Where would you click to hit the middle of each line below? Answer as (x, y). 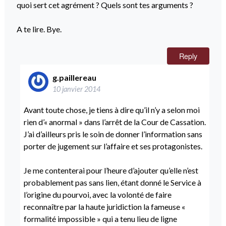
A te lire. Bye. (39, 29)
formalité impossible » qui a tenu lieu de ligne (100, 218)
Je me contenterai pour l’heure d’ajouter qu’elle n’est (111, 170)
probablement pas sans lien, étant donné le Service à (112, 182)
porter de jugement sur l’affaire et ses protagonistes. (113, 146)
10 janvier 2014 (76, 89)
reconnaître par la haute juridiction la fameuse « (104, 206)
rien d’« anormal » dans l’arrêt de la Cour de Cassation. (115, 122)
